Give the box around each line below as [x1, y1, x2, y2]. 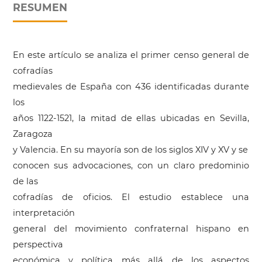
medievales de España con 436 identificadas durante [12, 81, 250, 92]
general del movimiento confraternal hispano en [12, 223, 250, 235]
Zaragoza [12, 129, 53, 140]
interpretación [12, 208, 75, 219]
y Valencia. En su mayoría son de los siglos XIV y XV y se [12, 144, 248, 156]
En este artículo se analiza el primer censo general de [12, 50, 250, 61]
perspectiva [12, 239, 63, 250]
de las [12, 176, 38, 187]
